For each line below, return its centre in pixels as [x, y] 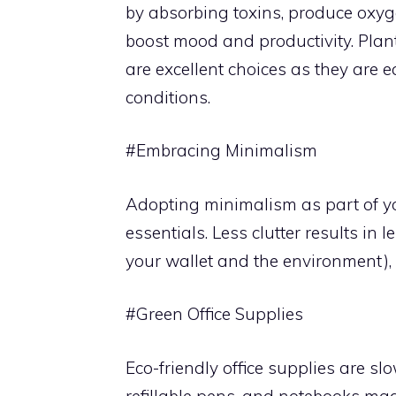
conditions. [168, 97]
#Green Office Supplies [214, 314]
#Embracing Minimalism [221, 150]
